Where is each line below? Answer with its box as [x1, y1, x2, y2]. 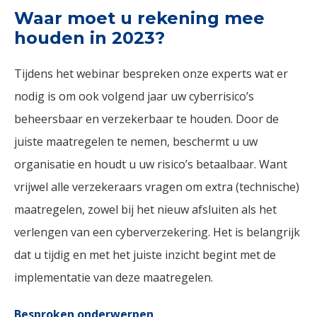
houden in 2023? [14, 28, 165, 48]
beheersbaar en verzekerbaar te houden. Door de [14, 111, 279, 127]
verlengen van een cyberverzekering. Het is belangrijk [14, 224, 300, 240]
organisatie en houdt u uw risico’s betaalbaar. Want [14, 156, 287, 172]
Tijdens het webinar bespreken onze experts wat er [14, 66, 288, 81]
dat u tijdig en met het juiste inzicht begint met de [14, 247, 276, 263]
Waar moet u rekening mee [14, 8, 265, 28]
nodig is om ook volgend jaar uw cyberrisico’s [14, 88, 254, 104]
